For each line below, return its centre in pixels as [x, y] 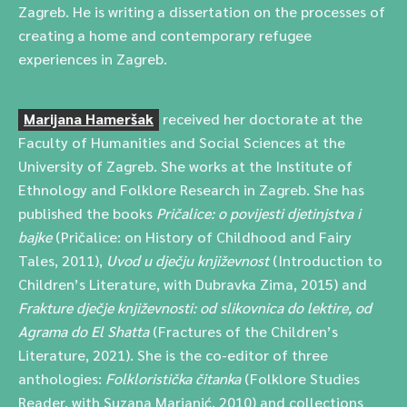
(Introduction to [328, 260]
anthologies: [62, 378]
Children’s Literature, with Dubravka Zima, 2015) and [193, 284]
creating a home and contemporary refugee [165, 35]
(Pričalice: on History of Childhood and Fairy [202, 237]
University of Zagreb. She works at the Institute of [185, 166]
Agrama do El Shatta [85, 331]
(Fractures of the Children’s [245, 331]
